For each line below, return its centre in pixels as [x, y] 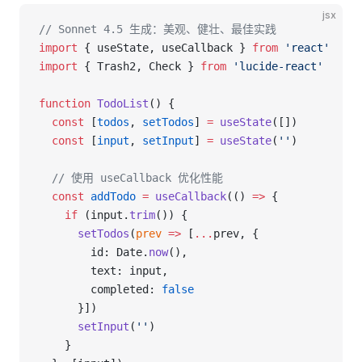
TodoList [120, 103]
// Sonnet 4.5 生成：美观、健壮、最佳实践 [158, 29]
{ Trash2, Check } [139, 66]
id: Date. [94, 252]
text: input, [107, 271]
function [65, 103]
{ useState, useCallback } [165, 48]
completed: [100, 289]
